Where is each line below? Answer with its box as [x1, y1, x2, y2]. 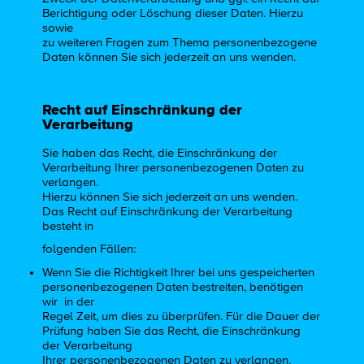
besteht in [42, 219, 94, 232]
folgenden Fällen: [42, 243, 136, 256]
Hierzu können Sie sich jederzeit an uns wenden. [42, 190, 298, 203]
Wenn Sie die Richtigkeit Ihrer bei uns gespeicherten [42, 266, 315, 279]
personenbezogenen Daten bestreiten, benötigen [42, 280, 304, 293]
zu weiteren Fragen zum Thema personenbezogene [42, 37, 318, 50]
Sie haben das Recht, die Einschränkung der [42, 146, 278, 159]
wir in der [42, 295, 95, 308]
